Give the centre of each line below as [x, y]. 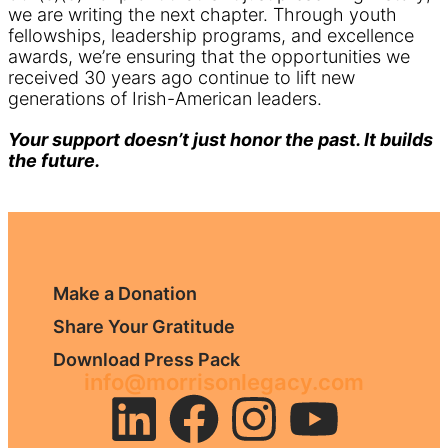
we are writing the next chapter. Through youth [202, 14]
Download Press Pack [146, 359]
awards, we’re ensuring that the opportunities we [209, 56]
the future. [54, 160]
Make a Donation [125, 293]
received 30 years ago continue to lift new [181, 77]
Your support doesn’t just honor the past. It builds [220, 139]
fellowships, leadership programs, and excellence [211, 35]
